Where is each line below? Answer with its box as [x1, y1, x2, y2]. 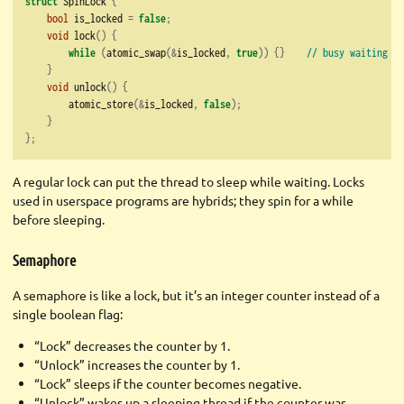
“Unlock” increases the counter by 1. [33, 356, 240, 373]
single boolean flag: [13, 306, 123, 323]
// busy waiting [307, 44, 388, 60]
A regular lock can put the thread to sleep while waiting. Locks [13, 172, 364, 189]
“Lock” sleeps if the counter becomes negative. [33, 375, 301, 392]
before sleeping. [13, 210, 105, 227]
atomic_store [25, 96, 133, 111]
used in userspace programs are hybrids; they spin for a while [13, 191, 353, 208]
